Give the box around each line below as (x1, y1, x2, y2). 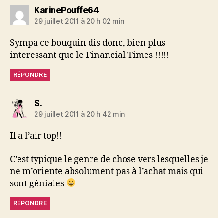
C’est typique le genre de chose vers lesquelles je (10, 153, 208, 165)
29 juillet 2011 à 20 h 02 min (34, 17, 125, 25)
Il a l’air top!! (10, 130, 62, 142)
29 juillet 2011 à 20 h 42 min (34, 110, 125, 118)
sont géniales (10, 178, 66, 189)
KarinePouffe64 (34, 5, 99, 15)
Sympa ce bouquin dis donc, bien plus (10, 37, 165, 49)
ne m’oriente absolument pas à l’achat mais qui (10, 165, 203, 177)
